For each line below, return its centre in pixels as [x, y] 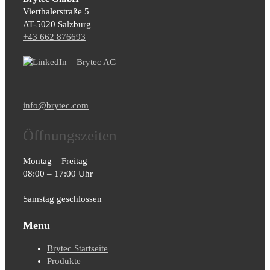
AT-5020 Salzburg [57, 24]
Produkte [64, 261]
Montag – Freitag [55, 161]
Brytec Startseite [77, 249]
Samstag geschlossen [62, 199]
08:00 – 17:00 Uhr [58, 174]
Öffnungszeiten [70, 136]
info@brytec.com [56, 106]
